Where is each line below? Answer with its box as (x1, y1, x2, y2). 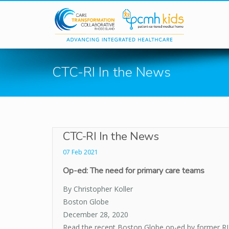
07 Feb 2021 (63, 148, 98, 157)
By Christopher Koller (63, 184, 133, 194)
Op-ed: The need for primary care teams (63, 165, 204, 177)
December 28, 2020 (63, 210, 128, 220)
